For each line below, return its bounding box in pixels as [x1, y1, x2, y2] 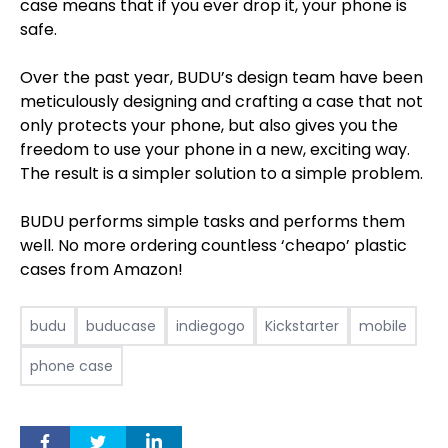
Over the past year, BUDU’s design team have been [20, 65, 423, 89]
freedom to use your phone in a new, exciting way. [20, 137, 410, 161]
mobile [359, 315, 407, 336]
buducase [86, 315, 156, 336]
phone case [30, 355, 113, 376]
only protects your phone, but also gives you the [20, 113, 398, 137]
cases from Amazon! [20, 257, 183, 281]
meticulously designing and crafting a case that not [20, 89, 423, 113]
